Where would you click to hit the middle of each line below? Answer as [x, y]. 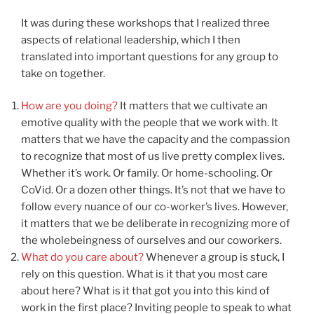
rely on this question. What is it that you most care [144, 274]
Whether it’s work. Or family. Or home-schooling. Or [147, 173]
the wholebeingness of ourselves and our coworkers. [151, 241]
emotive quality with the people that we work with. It [150, 123]
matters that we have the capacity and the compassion [156, 140]
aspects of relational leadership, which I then [131, 40]
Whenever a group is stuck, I [215, 258]
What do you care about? [83, 258]
